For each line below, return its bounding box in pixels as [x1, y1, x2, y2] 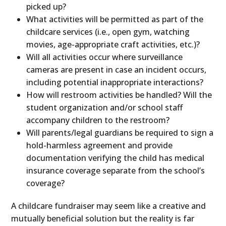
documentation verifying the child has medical [26, 152, 205, 163]
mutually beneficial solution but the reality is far [11, 212, 195, 224]
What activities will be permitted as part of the [26, 13, 204, 25]
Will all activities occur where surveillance [26, 51, 183, 63]
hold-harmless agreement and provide [26, 139, 173, 151]
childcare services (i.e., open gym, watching [26, 26, 190, 37]
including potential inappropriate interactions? [26, 76, 204, 88]
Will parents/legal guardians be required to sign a [26, 127, 214, 138]
